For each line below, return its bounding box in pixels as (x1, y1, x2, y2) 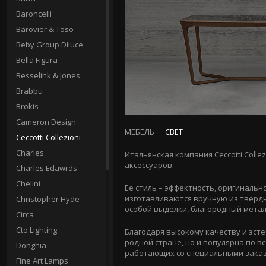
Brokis (16, 101, 39, 112)
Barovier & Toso (16, 24, 74, 34)
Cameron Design (16, 116, 76, 127)
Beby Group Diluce (16, 39, 83, 50)
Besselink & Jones (16, 70, 80, 81)
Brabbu (16, 85, 43, 96)
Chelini (16, 178, 40, 189)
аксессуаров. (125, 160, 174, 170)
